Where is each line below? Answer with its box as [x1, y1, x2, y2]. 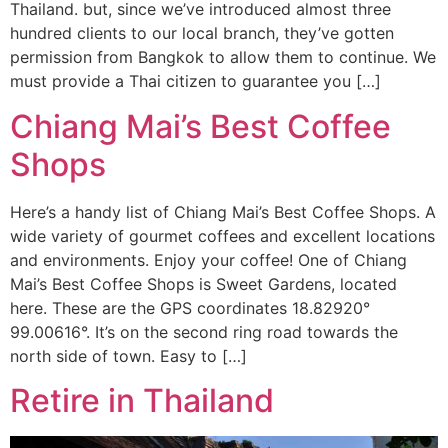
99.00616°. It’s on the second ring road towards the [10, 321, 398, 342]
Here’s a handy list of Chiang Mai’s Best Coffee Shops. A [10, 201, 436, 222]
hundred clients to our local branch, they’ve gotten [10, 23, 394, 44]
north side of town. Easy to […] [10, 345, 247, 366]
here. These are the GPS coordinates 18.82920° [10, 297, 370, 318]
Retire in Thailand [10, 381, 274, 421]
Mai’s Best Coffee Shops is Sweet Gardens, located [10, 273, 397, 294]
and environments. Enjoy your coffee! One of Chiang [10, 249, 407, 270]
